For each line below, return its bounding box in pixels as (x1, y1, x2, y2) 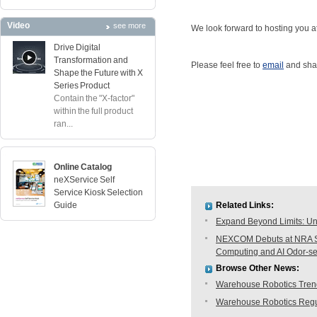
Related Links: (216, 200, 274, 210)
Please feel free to (191, 60, 263, 70)
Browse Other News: (216, 263, 299, 273)
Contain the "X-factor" (54, 93, 134, 103)
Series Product (54, 81, 110, 91)
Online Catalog (54, 162, 112, 172)
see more (113, 21, 146, 30)
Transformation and (54, 55, 128, 65)
